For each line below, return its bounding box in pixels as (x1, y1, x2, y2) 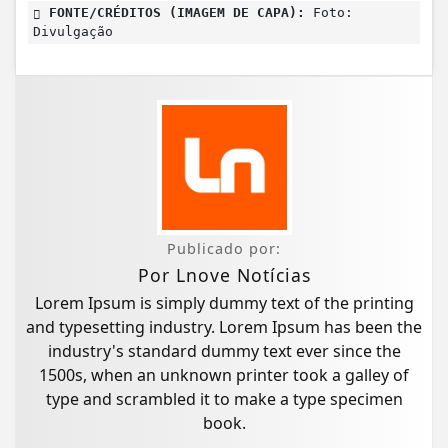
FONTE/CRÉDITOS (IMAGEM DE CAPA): (41, 5, 305, 21)
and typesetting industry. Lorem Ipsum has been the (26, 316, 422, 339)
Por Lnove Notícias (137, 263, 311, 288)
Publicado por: (167, 239, 281, 259)
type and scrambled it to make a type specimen (45, 388, 403, 411)
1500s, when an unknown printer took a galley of (39, 364, 409, 387)
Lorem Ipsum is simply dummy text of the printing (34, 292, 414, 315)
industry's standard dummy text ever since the (47, 340, 401, 363)
